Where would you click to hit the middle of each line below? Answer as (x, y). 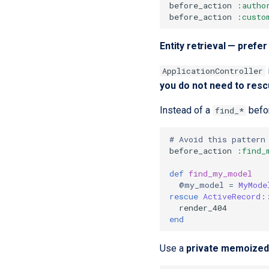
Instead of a (186, 110)
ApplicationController (213, 71)
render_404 (203, 207)
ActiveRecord (232, 196)
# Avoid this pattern (217, 139)
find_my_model (220, 173)
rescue (184, 196)
